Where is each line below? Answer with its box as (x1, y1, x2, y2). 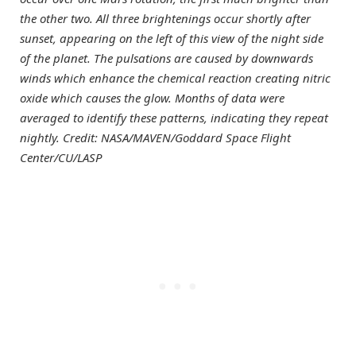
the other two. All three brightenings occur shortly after (20, 10, 311, 27)
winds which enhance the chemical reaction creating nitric (20, 70, 331, 87)
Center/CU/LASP (20, 149, 103, 166)
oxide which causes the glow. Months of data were (20, 90, 284, 106)
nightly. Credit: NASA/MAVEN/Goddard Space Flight (20, 130, 291, 146)
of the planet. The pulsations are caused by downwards (20, 50, 313, 67)
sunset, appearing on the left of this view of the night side (20, 30, 323, 47)
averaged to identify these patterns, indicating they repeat (20, 110, 328, 126)
